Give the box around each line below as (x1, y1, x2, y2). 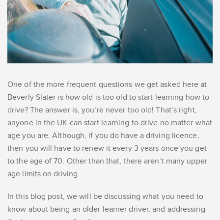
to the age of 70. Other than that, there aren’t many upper (7, 156, 207, 166)
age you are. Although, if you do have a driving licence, (7, 131, 199, 141)
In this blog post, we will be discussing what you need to (7, 192, 203, 202)
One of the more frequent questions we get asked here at (7, 80, 207, 90)
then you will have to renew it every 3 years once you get (7, 143, 207, 154)
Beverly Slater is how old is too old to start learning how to (7, 92, 210, 103)
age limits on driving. (7, 169, 82, 179)
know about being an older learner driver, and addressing (7, 204, 205, 215)
